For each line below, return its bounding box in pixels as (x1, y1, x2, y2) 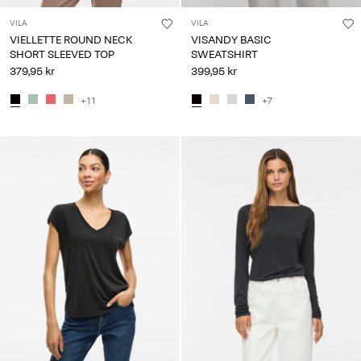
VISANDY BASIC (191, 32, 272, 47)
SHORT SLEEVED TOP (10, 47, 114, 61)
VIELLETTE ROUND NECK (10, 32, 132, 47)
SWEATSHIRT (191, 47, 258, 61)
